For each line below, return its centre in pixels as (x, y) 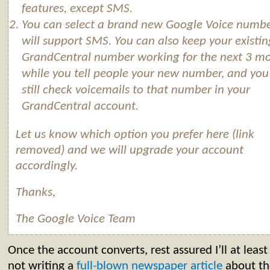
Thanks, (35, 193)
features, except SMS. (77, 9)
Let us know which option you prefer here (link (135, 135)
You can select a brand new (94, 25)
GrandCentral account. (80, 107)
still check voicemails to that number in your (136, 90)
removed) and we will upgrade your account (129, 151)
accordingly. (46, 166)
